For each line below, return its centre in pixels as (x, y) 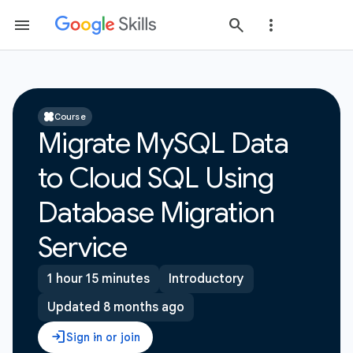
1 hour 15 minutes (98, 279)
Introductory (206, 279)
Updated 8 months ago (116, 307)
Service (82, 247)
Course (70, 117)
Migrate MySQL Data (163, 143)
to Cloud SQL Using (156, 178)
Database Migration (156, 212)
